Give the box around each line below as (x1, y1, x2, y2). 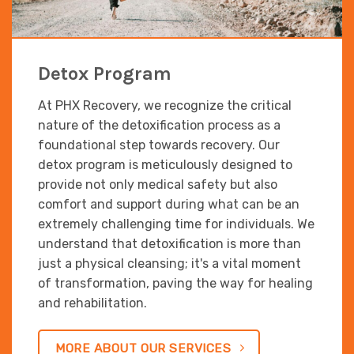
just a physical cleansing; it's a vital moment (38, 255, 302, 271)
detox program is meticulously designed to (38, 156, 293, 172)
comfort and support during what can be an (38, 196, 300, 212)
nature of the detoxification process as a (38, 117, 281, 133)
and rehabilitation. (38, 295, 148, 311)
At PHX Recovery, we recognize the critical (38, 97, 292, 113)
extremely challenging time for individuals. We (38, 216, 315, 232)
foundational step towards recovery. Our (38, 137, 281, 153)
